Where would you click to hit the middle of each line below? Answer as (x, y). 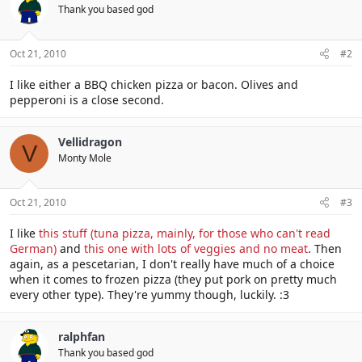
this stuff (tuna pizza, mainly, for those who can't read (185, 233)
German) (33, 248)
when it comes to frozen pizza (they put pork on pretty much (173, 279)
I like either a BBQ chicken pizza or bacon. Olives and (154, 84)
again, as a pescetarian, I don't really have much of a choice (172, 264)
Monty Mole (85, 158)
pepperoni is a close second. (87, 100)
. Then (325, 248)
